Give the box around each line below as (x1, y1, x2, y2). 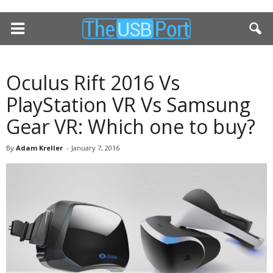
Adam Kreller (16, 143, 63, 152)
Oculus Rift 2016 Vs (6, 69, 180, 96)
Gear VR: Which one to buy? (6, 113, 255, 140)
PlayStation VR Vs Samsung (6, 91, 250, 118)
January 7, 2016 (71, 143, 119, 152)
